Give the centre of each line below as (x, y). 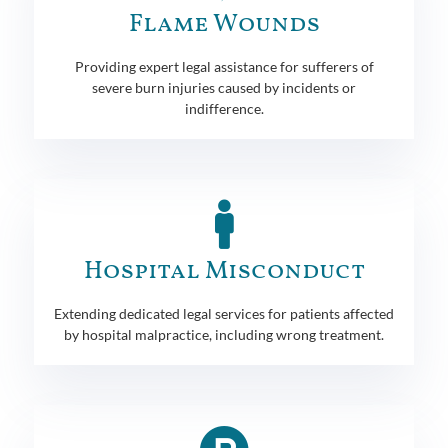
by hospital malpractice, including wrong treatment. (224, 334)
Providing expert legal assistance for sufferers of (224, 66)
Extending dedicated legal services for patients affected (224, 313)
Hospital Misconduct (224, 271)
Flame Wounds (224, 24)
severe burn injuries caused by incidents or (224, 87)
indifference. (224, 108)
